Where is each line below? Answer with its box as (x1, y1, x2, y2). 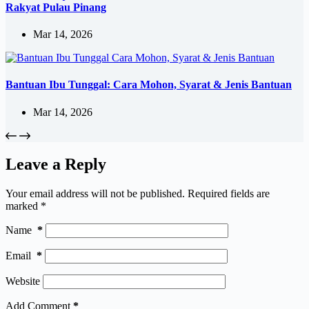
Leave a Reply (6, 155, 106, 174)
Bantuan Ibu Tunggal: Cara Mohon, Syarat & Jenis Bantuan (6, 79, 292, 91)
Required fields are (188, 188, 270, 200)
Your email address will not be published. (6, 188, 185, 200)
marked (6, 200, 41, 212)
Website (6, 275, 40, 288)
